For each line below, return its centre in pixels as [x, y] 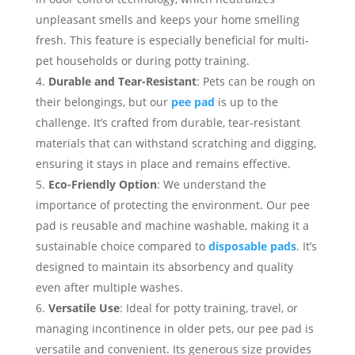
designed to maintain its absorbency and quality [164, 267]
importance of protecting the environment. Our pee [172, 205]
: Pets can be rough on [256, 81]
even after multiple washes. [109, 287]
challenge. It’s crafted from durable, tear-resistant [168, 122]
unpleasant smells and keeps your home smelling [167, 19]
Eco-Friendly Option [102, 184]
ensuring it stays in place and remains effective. [163, 164]
